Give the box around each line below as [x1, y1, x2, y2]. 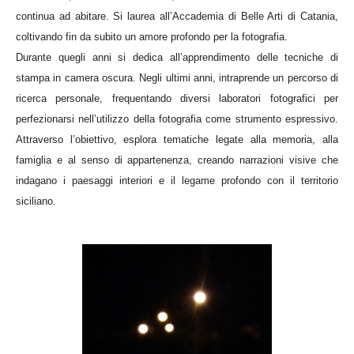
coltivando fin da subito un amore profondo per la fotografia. [16, 31, 288, 43]
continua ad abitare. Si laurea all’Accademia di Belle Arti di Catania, [16, 10, 338, 22]
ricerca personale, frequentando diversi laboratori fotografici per [16, 92, 338, 104]
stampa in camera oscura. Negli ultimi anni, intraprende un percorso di [16, 72, 338, 84]
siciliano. [16, 195, 56, 207]
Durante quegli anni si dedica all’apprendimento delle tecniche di [16, 51, 338, 63]
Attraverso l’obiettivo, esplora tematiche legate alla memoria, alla [16, 134, 338, 145]
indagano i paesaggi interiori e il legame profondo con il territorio [16, 175, 338, 186]
